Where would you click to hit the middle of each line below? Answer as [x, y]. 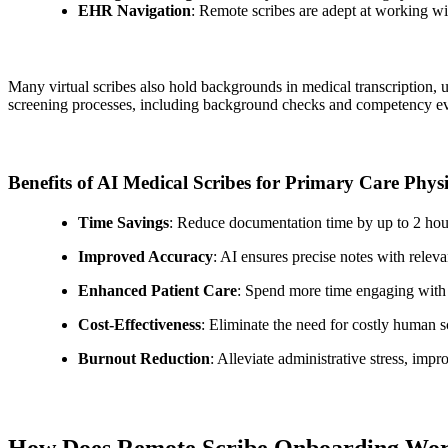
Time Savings [123, 222]
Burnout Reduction [144, 358]
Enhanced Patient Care [157, 290]
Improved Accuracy [145, 256]
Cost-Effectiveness [139, 324]
